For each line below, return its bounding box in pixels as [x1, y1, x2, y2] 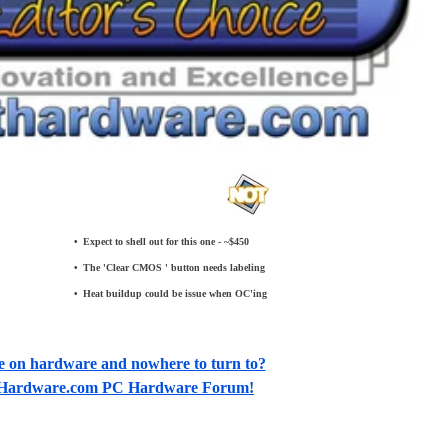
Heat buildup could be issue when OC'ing [83, 287, 267, 299]
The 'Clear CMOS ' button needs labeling [83, 261, 265, 273]
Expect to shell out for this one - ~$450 [83, 235, 249, 247]
